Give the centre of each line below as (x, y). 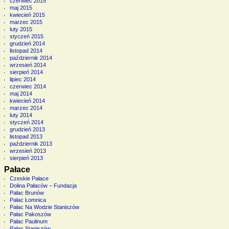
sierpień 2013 (26, 158)
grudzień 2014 (27, 43)
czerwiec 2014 (28, 86)
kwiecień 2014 (27, 100)
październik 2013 (31, 143)
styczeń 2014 (26, 122)
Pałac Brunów (27, 193)
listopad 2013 (26, 136)
